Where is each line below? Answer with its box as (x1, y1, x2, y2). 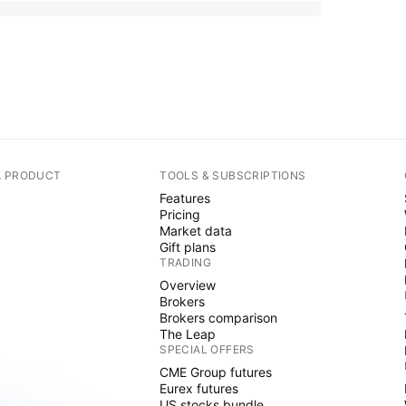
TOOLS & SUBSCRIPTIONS (159, 169, 306, 183)
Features (159, 190, 211, 207)
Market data (159, 223, 233, 239)
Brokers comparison (159, 310, 278, 326)
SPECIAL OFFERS (159, 343, 255, 357)
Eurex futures (159, 381, 239, 397)
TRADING (159, 256, 212, 270)
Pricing (159, 207, 201, 223)
